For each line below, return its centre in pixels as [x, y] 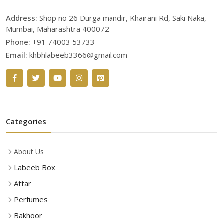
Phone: [19, 42]
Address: [23, 18]
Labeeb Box [35, 167]
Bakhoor [28, 215]
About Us [29, 152]
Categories [26, 121]
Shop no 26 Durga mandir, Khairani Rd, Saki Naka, [123, 18]
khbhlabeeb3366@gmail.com [78, 55]
